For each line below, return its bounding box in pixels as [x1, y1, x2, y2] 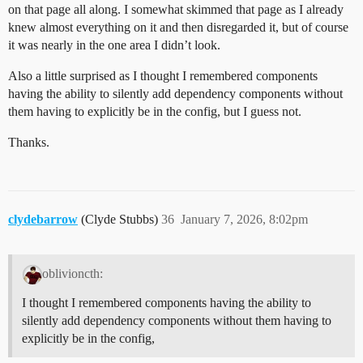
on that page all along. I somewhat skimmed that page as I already [8, 2, 344, 17]
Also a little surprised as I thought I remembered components [8, 69, 318, 83]
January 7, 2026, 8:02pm [181, 212, 308, 227]
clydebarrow [8, 212, 78, 227]
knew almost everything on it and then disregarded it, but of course [8, 20, 348, 35]
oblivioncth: [41, 267, 103, 281]
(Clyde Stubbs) [81, 212, 161, 227]
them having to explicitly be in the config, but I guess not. [8, 105, 301, 119]
